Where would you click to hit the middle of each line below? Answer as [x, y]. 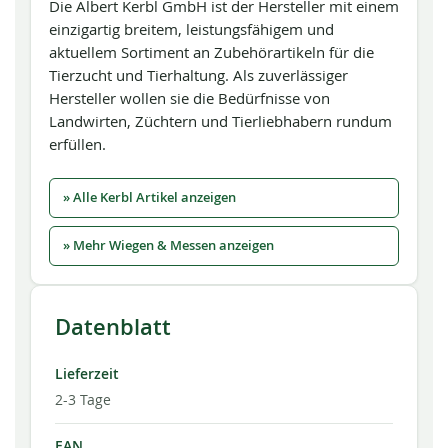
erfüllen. [77, 144]
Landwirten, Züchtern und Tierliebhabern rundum [220, 121]
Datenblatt [113, 327]
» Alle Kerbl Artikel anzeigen [149, 197]
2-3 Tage [83, 399]
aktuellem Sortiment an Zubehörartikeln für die [211, 52]
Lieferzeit [87, 374]
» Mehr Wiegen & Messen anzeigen [168, 245]
